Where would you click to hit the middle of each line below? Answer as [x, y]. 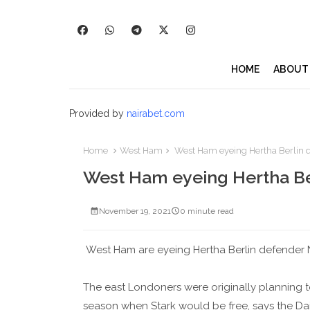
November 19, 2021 [135, 211]
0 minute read [207, 211]
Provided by [98, 113]
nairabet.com [155, 113]
